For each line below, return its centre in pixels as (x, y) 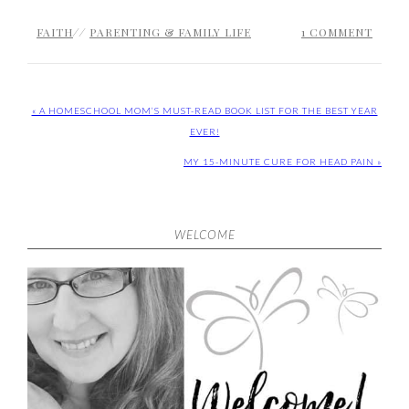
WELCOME (204, 235)
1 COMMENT (337, 32)
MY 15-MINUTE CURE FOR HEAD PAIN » (283, 162)
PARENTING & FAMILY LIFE (170, 32)
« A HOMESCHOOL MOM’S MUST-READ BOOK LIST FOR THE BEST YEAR (204, 111)
